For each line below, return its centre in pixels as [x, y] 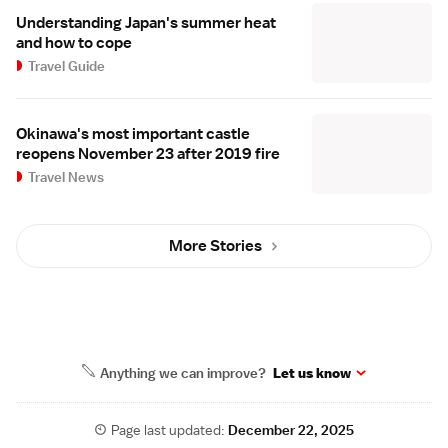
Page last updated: [170, 430]
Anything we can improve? [185, 373]
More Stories [215, 246]
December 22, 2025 [291, 430]
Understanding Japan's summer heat [146, 23]
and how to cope [74, 43]
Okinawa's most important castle [133, 134]
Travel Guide [67, 66]
